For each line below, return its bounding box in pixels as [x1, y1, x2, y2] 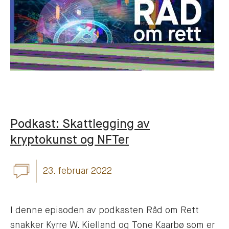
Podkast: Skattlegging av [10, 119, 150, 131]
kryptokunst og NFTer [10, 134, 129, 147]
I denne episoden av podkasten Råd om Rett [10, 206, 199, 216]
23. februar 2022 [43, 166, 112, 176]
